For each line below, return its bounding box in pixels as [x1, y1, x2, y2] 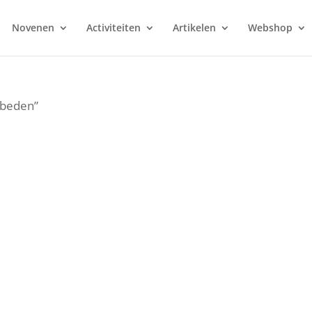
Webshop [247, 21, 292, 34]
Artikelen [172, 21, 216, 34]
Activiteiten [86, 21, 141, 34]
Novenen [11, 21, 54, 34]
